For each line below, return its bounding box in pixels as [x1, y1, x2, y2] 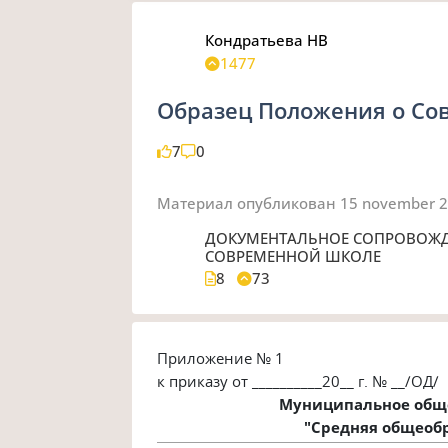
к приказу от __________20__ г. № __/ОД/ [157, 370, 440, 391]
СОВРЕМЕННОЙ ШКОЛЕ [205, 245, 382, 266]
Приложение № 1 [157, 347, 285, 368]
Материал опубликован [157, 192, 337, 213]
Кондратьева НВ [205, 29, 329, 50]
